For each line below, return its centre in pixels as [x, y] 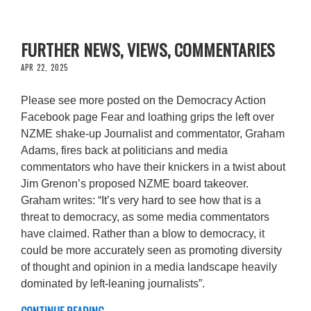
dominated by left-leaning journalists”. [113, 283]
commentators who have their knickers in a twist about [153, 167]
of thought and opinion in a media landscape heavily [149, 267]
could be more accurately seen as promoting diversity [151, 250]
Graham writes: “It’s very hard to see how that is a [141, 200]
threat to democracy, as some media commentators [145, 217]
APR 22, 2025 [44, 67]
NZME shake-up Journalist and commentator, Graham [153, 133]
